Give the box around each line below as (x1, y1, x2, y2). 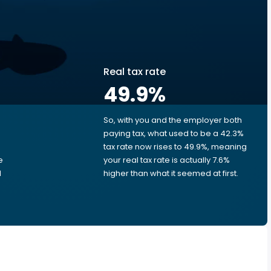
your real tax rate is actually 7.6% (103, 154, 230, 166)
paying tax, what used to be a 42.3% (103, 128, 244, 139)
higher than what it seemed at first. (103, 168, 238, 179)
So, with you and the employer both (103, 114, 242, 126)
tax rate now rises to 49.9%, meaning (103, 141, 247, 152)
